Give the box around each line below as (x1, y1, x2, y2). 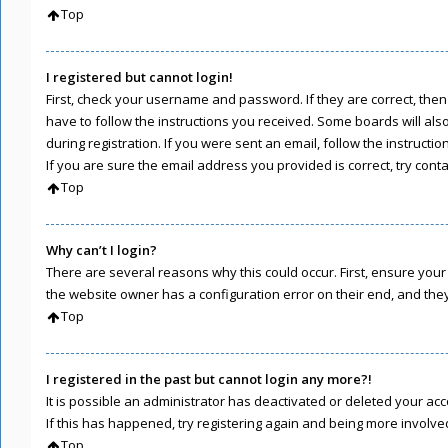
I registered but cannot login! (46, 67, 233, 86)
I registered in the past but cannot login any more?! (46, 369, 372, 388)
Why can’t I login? (46, 240, 157, 259)
